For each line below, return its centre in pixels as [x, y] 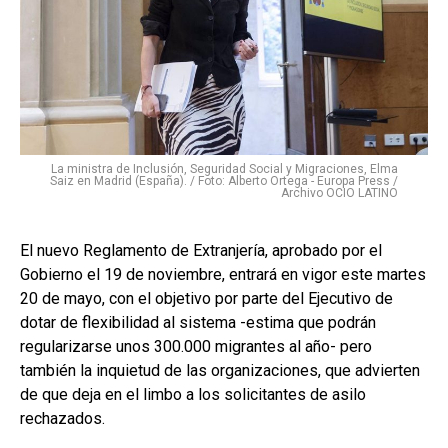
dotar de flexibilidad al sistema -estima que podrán [198, 322]
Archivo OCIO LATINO [339, 192]
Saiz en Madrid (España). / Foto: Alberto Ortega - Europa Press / [224, 180]
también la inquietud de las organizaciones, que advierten [220, 370]
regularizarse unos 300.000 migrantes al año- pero [196, 346]
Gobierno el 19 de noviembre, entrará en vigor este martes [223, 274]
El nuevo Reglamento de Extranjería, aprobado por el [201, 250]
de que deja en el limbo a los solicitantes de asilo [193, 394]
